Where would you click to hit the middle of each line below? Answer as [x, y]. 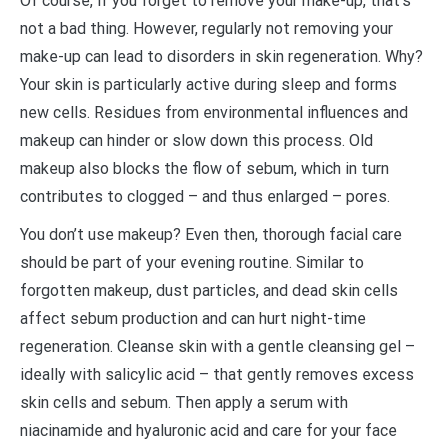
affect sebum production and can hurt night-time [193, 318]
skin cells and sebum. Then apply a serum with [184, 402]
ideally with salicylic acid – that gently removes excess [217, 374]
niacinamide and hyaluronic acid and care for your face [208, 430]
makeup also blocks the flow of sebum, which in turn [204, 168]
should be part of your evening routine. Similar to [192, 262]
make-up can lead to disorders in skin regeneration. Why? [221, 56]
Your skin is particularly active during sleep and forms [208, 84]
